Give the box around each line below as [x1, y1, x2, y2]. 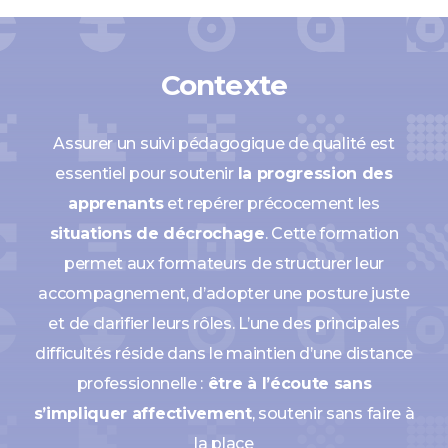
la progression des [237, 164, 393, 184]
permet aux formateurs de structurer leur [63, 254, 385, 274]
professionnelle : [76, 374, 204, 394]
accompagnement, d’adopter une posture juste [38, 284, 410, 304]
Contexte [160, 68, 288, 103]
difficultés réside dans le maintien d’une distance [34, 344, 413, 364]
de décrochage [136, 224, 265, 244]
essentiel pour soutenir [55, 164, 238, 184]
